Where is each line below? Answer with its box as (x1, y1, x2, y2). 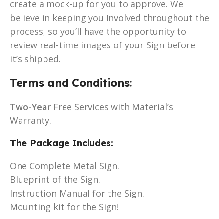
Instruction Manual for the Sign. (10, 187, 144, 199)
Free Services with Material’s (51, 100, 173, 112)
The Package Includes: (10, 137, 113, 149)
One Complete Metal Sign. (10, 159, 119, 172)
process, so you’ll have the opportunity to (10, 25, 186, 37)
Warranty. (10, 114, 51, 126)
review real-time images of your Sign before (10, 39, 195, 51)
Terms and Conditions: (10, 75, 132, 89)
